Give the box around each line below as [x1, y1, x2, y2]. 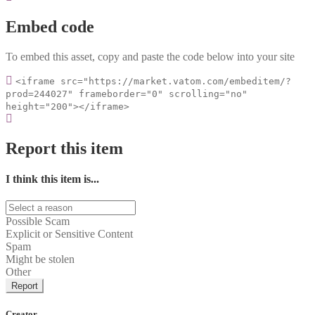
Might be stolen [6, 253, 75, 266]
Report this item [6, 139, 123, 157]
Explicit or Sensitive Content [6, 228, 133, 240]
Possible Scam [6, 215, 70, 228]
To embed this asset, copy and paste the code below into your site [6, 50, 295, 63]
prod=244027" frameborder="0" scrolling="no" [6, 88, 247, 99]
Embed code [6, 17, 94, 36]
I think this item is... [6, 172, 99, 185]
